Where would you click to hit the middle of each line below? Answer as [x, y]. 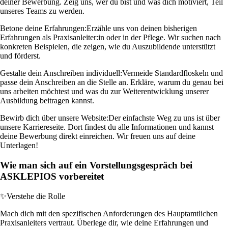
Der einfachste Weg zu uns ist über [164, 118]
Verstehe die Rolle [36, 196]
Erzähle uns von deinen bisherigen [142, 28]
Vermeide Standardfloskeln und [173, 73]
